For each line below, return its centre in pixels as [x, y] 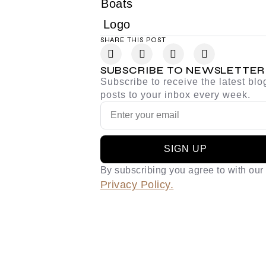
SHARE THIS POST [133, 39]
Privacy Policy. [137, 184]
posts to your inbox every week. [175, 94]
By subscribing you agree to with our [182, 170]
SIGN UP [186, 149]
